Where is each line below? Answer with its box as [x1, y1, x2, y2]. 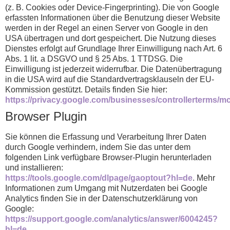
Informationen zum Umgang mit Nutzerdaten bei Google [5, 184, 207, 193]
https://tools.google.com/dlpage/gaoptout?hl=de [5, 174, 193, 183]
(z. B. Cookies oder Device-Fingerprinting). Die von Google [5, 3, 219, 12]
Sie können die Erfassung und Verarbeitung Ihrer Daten [5, 132, 206, 142]
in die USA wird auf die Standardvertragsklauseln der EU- [5, 75, 214, 84]
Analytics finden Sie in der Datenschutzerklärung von [5, 194, 198, 203]
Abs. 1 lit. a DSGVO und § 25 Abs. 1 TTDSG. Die [5, 54, 183, 64]
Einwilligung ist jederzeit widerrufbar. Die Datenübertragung [5, 65, 222, 74]
